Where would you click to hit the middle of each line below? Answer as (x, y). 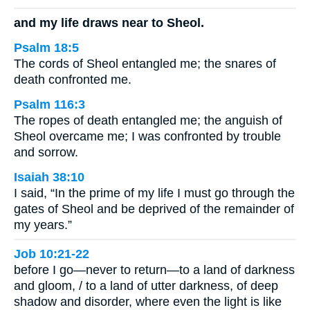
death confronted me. (73, 79)
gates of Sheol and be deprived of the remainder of (154, 209)
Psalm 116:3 (49, 104)
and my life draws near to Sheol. (109, 22)
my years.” (43, 225)
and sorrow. (46, 152)
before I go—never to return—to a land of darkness (154, 270)
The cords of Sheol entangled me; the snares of (145, 63)
